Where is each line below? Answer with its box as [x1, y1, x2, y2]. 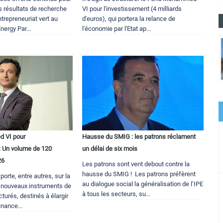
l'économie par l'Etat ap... [82, 24, 151, 32]
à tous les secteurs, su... [82, 190, 151, 198]
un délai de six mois [82, 144, 138, 152]
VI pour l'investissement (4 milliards [82, 4, 182, 12]
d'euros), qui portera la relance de [82, 14, 176, 22]
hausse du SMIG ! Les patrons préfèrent [82, 170, 196, 178]
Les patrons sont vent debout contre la [82, 160, 190, 168]
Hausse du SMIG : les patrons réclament [82, 132, 196, 140]
